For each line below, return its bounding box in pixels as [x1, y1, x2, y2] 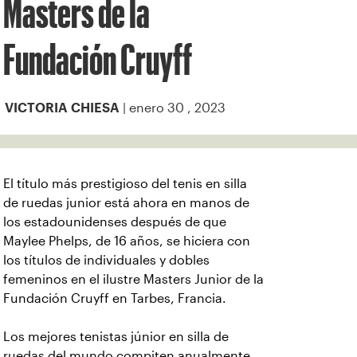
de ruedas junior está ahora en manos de [3, 196, 249, 210]
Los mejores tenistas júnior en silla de [3, 330, 229, 343]
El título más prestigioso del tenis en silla [3, 177, 247, 190]
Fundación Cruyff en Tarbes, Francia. [3, 292, 229, 305]
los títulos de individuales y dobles [3, 253, 210, 267]
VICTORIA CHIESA [5, 104, 120, 112]
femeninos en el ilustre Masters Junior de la [3, 273, 264, 286]
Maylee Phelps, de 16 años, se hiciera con [3, 234, 250, 248]
